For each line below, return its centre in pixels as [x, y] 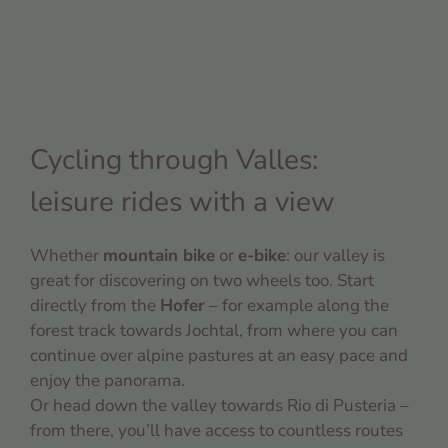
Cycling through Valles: [174, 160]
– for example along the [297, 306]
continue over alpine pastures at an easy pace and [219, 356]
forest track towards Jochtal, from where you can [214, 331]
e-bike [262, 256]
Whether [66, 256]
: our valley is [335, 256]
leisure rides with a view [182, 202]
